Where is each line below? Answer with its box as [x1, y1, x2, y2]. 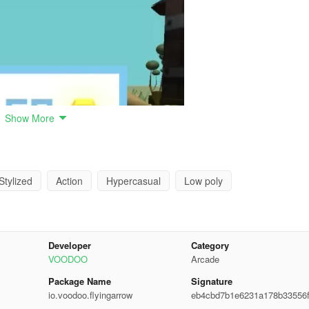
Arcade [191, 252, 220, 266]
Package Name [48, 275, 111, 288]
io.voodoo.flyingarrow [48, 288, 132, 301]
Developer [48, 239, 91, 252]
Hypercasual [106, 174, 161, 188]
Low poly [184, 174, 223, 188]
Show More [5, 111, 54, 125]
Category [191, 239, 230, 252]
